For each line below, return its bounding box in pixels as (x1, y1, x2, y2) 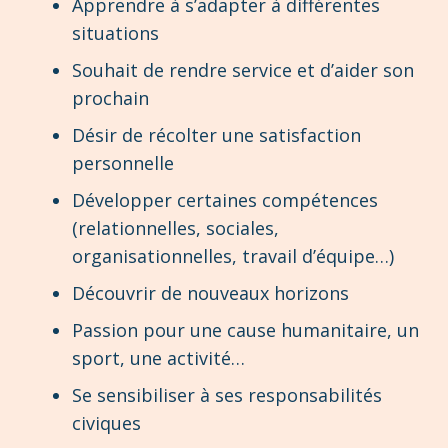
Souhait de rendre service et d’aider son (72, 57, 414, 82)
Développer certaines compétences (72, 187, 378, 212)
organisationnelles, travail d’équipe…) (72, 243, 394, 268)
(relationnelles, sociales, (72, 215, 279, 240)
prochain (72, 85, 149, 110)
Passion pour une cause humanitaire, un (72, 317, 419, 342)
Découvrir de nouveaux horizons (72, 280, 349, 305)
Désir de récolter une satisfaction (72, 122, 361, 147)
